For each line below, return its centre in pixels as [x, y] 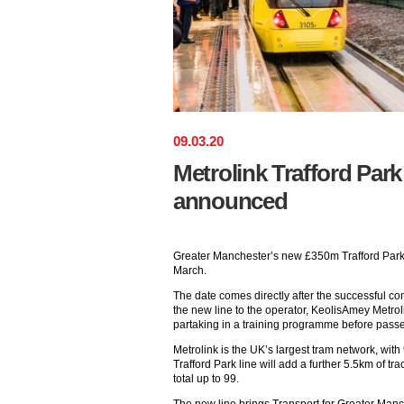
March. [190, 270]
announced [230, 201]
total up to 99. [206, 378]
